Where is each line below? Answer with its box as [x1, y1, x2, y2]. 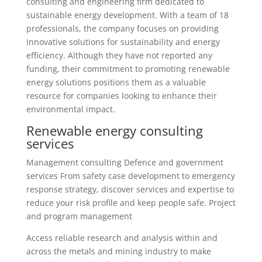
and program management [26, 211, 132, 222]
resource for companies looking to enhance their [26, 90, 217, 101]
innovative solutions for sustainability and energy [26, 36, 220, 47]
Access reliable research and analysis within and [26, 232, 218, 243]
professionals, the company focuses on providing [26, 23, 219, 34]
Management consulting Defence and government [26, 157, 223, 168]
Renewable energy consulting [26, 122, 203, 139]
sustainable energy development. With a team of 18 [26, 9, 229, 20]
